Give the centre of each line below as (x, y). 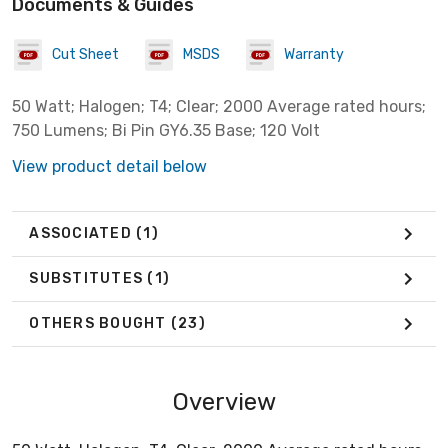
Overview (224, 401)
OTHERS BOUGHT (100, 324)
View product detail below (109, 166)
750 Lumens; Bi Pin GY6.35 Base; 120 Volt (166, 130)
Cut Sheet (85, 55)
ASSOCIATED (82, 234)
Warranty (314, 55)
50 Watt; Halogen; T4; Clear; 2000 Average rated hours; (219, 106)
